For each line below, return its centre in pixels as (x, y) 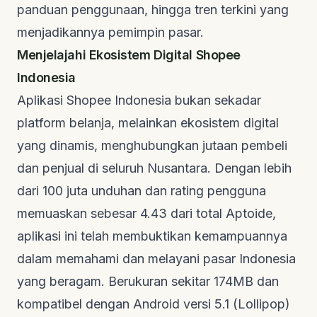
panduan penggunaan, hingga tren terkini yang (153, 9)
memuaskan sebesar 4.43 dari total (121, 213)
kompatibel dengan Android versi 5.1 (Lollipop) (154, 304)
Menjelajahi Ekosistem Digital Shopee (129, 54)
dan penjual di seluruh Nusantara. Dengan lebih (154, 168)
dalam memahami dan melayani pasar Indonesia (156, 258)
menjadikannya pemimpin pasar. (110, 32)
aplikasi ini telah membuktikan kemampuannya (152, 236)
